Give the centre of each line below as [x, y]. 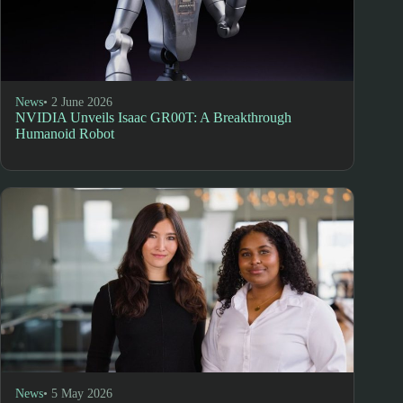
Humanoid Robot [65, 134]
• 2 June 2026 [78, 103]
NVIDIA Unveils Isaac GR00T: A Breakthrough [153, 118]
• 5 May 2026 [78, 393]
